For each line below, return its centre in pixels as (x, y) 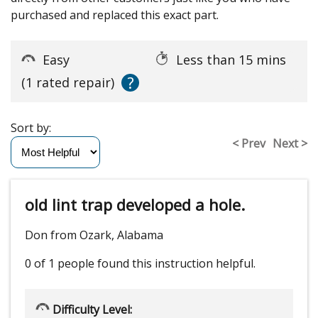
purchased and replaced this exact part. (115, 15)
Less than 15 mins (233, 59)
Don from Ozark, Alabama (94, 235)
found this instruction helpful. (176, 263)
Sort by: (34, 127)
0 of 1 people (60, 263)
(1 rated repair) (68, 82)
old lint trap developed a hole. (135, 204)
